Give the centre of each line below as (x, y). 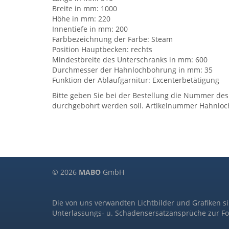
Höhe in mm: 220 (81, 19)
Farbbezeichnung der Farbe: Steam (112, 39)
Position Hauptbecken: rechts (102, 49)
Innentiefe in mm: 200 (90, 29)
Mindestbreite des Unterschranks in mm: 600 (130, 60)
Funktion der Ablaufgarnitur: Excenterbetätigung (136, 80)
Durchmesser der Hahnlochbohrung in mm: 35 (132, 70)
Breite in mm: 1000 (85, 8)
